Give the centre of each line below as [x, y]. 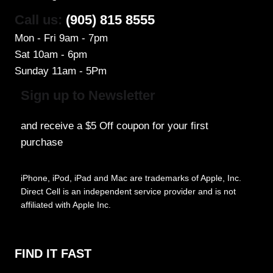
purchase [42, 142]
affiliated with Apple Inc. [66, 204]
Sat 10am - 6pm [51, 54]
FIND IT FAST [53, 253]
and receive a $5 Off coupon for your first [115, 126]
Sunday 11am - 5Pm [61, 71]
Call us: [40, 19]
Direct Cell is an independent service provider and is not [128, 191]
